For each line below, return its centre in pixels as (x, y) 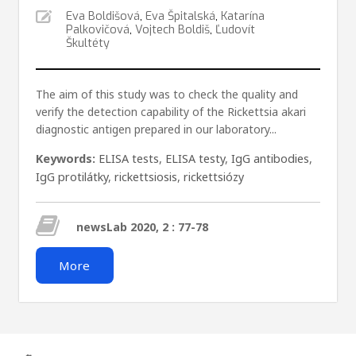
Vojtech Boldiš (172, 30)
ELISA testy (195, 158)
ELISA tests (128, 158)
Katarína (242, 17)
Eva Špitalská (180, 17)
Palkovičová (97, 30)
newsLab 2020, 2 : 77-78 (142, 226)
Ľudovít (235, 30)
